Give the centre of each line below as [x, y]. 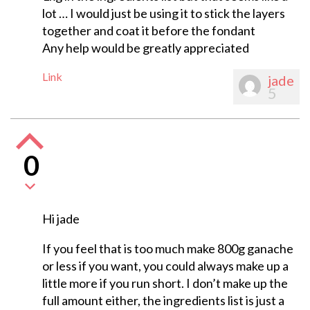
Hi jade [61, 219]
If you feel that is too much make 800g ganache [167, 249]
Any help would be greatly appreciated [145, 48]
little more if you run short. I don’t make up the [165, 283]
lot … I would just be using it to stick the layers [163, 13]
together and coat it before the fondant [148, 31]
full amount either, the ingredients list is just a [163, 301]
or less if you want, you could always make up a [165, 266]
